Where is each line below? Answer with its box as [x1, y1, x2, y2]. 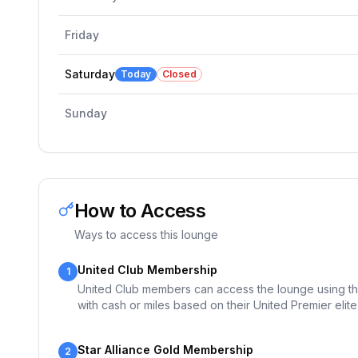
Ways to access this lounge [74, 228, 218, 241]
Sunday [65, 106, 107, 120]
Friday [65, 28, 99, 42]
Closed [162, 68, 197, 80]
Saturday [65, 67, 115, 81]
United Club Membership [78, 263, 217, 276]
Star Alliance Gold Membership [78, 343, 253, 356]
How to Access [74, 199, 206, 222]
